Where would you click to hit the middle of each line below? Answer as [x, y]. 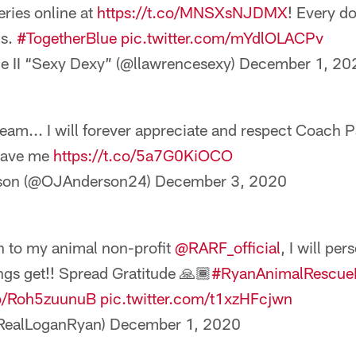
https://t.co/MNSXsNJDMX [192, 12]
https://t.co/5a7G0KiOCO [143, 155]
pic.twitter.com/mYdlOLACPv [222, 37]
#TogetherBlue [67, 37]
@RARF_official [228, 247]
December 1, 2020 [175, 323]
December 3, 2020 [221, 180]
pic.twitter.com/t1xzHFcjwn [196, 298]
